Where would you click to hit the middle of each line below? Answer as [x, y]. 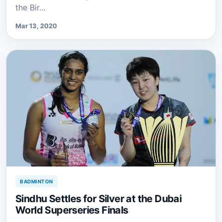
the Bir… [30, 8]
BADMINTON [36, 181]
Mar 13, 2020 [36, 26]
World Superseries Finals [72, 210]
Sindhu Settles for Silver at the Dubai [99, 199]
